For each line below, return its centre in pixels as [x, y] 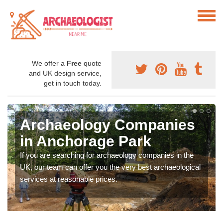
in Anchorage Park [86, 141]
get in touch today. [73, 83]
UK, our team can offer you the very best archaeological [110, 167]
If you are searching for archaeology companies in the [107, 155]
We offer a [49, 63]
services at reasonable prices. [69, 179]
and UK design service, [65, 73]
